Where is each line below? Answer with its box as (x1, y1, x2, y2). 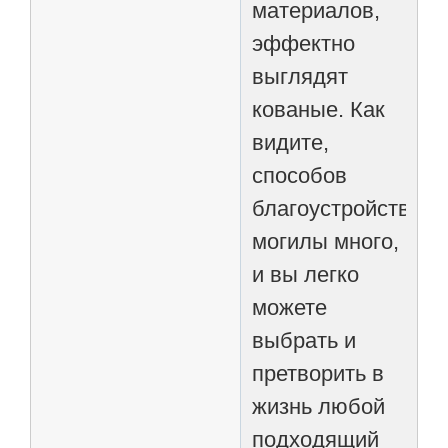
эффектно (252, 30, 356, 56)
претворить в (252, 360, 385, 386)
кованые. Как (252, 96, 386, 122)
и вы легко (252, 261, 360, 287)
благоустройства (252, 195, 423, 221)
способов (252, 162, 348, 188)
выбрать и (252, 327, 357, 353)
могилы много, (252, 228, 400, 254)
